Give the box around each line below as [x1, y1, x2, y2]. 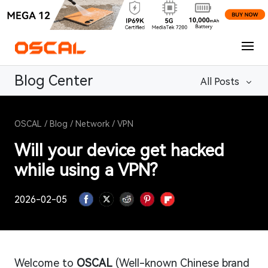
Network [75, 119, 109, 129]
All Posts [200, 75, 239, 87]
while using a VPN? [14, 160, 157, 180]
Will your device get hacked [14, 141, 224, 160]
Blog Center [14, 72, 93, 89]
